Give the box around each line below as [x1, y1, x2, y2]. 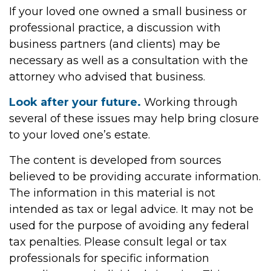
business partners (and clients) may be [9, 38, 220, 51]
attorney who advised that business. [9, 70, 205, 83]
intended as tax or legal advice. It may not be [9, 203, 253, 216]
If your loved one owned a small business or [9, 5, 247, 18]
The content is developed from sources [9, 154, 221, 167]
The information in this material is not [9, 186, 215, 200]
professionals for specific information [9, 252, 209, 265]
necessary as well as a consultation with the [9, 54, 248, 67]
